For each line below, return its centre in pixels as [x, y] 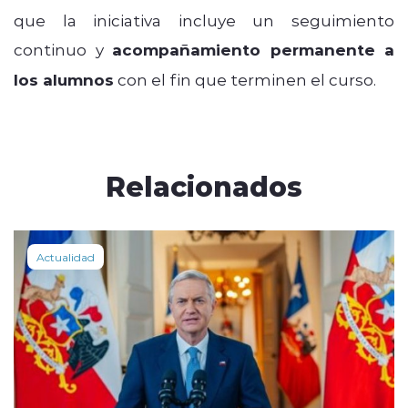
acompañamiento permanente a [253, 49]
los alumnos [64, 79]
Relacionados [204, 185]
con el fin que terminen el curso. [245, 79]
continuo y [63, 49]
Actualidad [66, 256]
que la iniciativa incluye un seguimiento [204, 20]
